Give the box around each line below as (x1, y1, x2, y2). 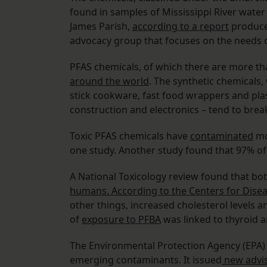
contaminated (190, 129, 253, 143)
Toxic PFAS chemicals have (70, 129, 190, 143)
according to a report (132, 20, 229, 33)
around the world (70, 74, 149, 88)
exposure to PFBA (82, 213, 161, 226)
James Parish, (70, 20, 132, 33)
